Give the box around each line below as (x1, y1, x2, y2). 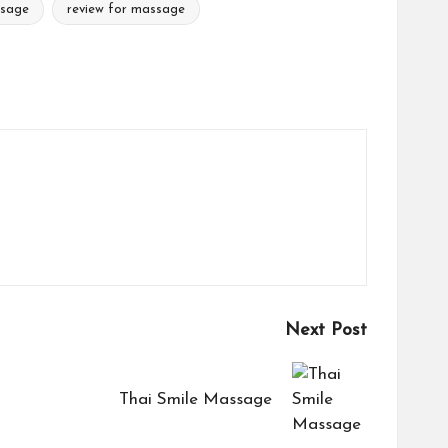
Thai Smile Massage (119, 391, 272, 408)
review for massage (67, 3, 185, 16)
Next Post (285, 321, 367, 340)
